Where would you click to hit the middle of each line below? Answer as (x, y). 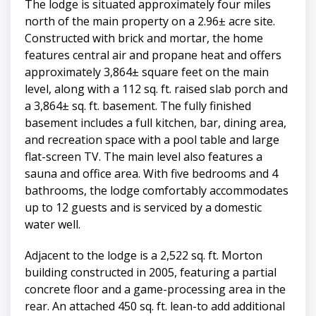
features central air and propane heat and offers (153, 55)
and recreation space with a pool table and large (152, 140)
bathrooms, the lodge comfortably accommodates (157, 191)
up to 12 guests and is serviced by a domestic (143, 208)
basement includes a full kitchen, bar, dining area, (156, 123)
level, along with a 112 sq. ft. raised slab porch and (156, 89)
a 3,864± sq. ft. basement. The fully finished (138, 106)
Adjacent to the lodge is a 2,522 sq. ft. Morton (144, 256)
